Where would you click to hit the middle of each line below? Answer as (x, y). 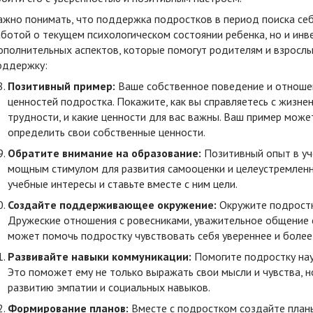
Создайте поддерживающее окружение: (112, 204)
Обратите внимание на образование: (104, 153)
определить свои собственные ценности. (107, 132)
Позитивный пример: (61, 86)
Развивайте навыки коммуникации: (100, 256)
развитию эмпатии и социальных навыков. (109, 287)
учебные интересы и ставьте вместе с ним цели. (123, 183)
